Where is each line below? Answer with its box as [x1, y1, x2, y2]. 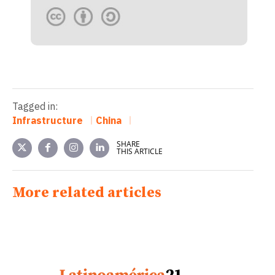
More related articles [12, 183, 161, 202]
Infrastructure [12, 114, 83, 126]
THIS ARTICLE [117, 145, 163, 157]
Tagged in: [12, 100, 58, 113]
